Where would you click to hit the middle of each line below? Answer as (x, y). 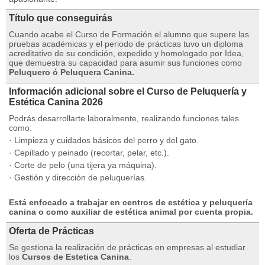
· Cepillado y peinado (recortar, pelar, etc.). (89, 153)
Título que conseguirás (61, 18)
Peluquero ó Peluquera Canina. (72, 72)
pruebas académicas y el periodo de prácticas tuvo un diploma (126, 44)
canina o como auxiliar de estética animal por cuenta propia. (131, 212)
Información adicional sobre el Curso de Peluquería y (128, 91)
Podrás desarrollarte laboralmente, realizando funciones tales (124, 118)
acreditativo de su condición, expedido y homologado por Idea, (126, 53)
